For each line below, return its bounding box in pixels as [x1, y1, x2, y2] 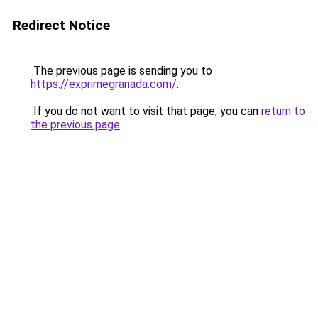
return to [261, 104, 305, 118]
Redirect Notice [13, 17, 110, 33]
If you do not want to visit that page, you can [31, 104, 261, 118]
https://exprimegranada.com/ [31, 77, 177, 91]
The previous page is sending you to [31, 64, 212, 77]
